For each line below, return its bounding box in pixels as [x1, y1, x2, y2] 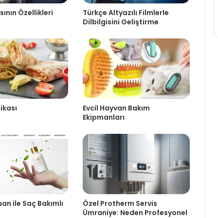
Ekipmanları [82, 112, 125, 122]
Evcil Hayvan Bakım [82, 103, 150, 113]
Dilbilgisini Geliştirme [82, 17, 159, 27]
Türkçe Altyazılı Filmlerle [82, 7, 169, 18]
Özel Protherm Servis [82, 198, 157, 208]
